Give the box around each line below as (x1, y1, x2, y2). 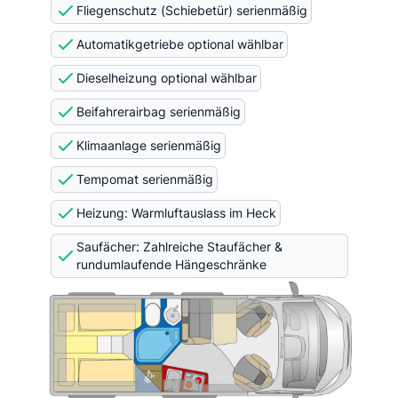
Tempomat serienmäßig (76, 171, 213, 187)
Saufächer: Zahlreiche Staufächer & (76, 239, 283, 254)
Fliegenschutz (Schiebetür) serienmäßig (76, 3, 307, 18)
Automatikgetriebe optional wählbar (76, 36, 283, 52)
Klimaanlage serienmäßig (76, 138, 221, 153)
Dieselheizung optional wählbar (76, 70, 257, 85)
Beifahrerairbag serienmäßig (76, 104, 241, 119)
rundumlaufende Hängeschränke (76, 257, 267, 272)
